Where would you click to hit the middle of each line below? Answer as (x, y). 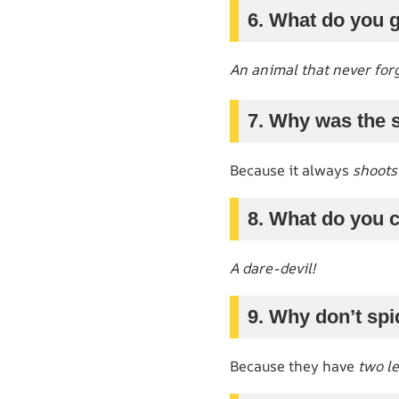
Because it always (291, 170)
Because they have (294, 366)
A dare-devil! (273, 268)
